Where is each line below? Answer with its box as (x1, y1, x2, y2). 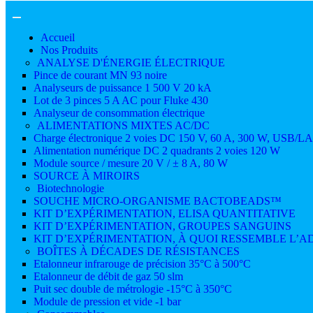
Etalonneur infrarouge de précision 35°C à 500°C (34, 258, 251, 270)
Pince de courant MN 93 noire (34, 69, 167, 82)
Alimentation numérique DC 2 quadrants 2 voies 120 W (34, 145, 280, 157)
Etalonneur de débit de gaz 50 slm (34, 270, 183, 283)
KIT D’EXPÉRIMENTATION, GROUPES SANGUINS (34, 220, 291, 233)
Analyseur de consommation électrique (34, 107, 205, 119)
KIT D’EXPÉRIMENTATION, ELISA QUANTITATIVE (34, 208, 296, 220)
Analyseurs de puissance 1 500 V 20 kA (34, 82, 212, 94)
